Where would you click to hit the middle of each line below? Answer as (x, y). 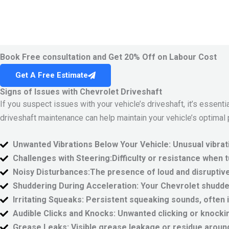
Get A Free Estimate (52, 75)
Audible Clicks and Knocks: (64, 214)
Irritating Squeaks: (48, 200)
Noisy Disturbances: (51, 172)
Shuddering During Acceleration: (76, 186)
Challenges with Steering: (62, 158)
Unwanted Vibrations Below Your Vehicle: (92, 145)
